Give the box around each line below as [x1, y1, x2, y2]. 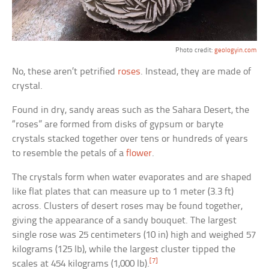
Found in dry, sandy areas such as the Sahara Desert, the [12, 105, 250, 116]
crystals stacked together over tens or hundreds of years [12, 134, 249, 145]
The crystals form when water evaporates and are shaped [12, 172, 252, 183]
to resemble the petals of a [12, 148, 127, 159]
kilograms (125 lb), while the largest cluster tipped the [12, 244, 236, 255]
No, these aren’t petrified [12, 67, 118, 77]
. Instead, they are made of [141, 67, 252, 77]
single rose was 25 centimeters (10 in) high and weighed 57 [12, 230, 256, 241]
